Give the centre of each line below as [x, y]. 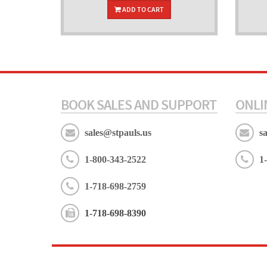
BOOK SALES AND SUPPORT [139, 105]
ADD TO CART [142, 9]
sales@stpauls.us [118, 133]
